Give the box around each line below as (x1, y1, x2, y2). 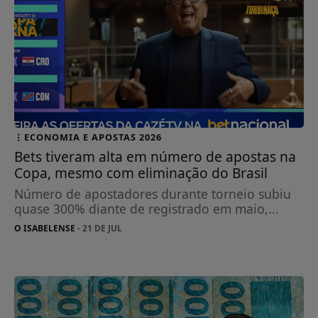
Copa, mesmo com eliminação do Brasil (14, 163, 268, 182)
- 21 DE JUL (75, 221, 123, 234)
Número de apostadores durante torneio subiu (14, 185, 292, 202)
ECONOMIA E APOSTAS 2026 (24, 130, 163, 143)
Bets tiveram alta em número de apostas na (14, 146, 297, 166)
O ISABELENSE (14, 221, 76, 234)
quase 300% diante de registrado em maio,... (14, 199, 280, 217)
